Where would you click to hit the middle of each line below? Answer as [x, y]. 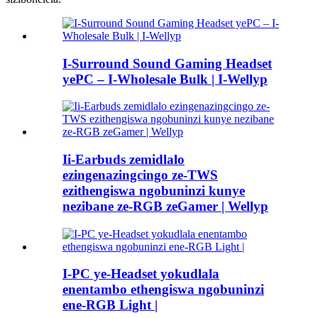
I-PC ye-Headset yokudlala [141, 274]
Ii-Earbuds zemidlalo [124, 159]
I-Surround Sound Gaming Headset [167, 63]
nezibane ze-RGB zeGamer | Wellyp [165, 206]
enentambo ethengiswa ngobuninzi [163, 290]
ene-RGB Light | [110, 305]
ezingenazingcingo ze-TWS [140, 175]
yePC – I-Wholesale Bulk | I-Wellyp [165, 79]
